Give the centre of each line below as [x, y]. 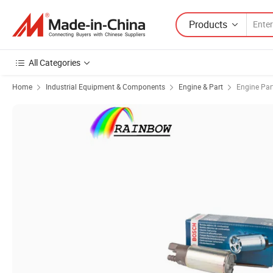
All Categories [55, 62]
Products [208, 24]
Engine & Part [201, 87]
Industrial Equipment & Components [105, 87]
